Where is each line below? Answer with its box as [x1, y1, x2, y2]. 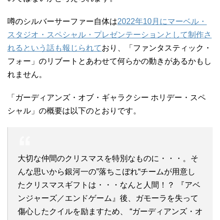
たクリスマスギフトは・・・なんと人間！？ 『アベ [18, 181, 200, 189]
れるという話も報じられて [7, 44, 102, 52]
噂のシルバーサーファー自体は [7, 17, 117, 26]
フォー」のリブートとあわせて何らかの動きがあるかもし [7, 57, 212, 65]
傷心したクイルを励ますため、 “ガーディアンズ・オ [18, 207, 203, 216]
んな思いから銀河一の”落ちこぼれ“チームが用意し [18, 167, 195, 176]
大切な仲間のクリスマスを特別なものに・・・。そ [18, 154, 198, 163]
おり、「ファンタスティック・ [102, 44, 212, 52]
